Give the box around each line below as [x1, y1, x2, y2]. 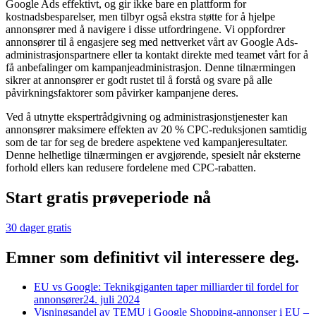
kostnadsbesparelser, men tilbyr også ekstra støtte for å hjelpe [6, 10, 275, 23]
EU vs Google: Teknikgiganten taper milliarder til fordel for [34, 281, 298, 293]
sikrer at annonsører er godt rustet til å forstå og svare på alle [6, 73, 272, 86]
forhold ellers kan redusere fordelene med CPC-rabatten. [6, 161, 256, 174]
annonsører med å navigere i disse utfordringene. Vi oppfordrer [6, 23, 285, 35]
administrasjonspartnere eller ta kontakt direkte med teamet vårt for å [6, 48, 308, 61]
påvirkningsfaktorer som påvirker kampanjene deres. [6, 86, 238, 99]
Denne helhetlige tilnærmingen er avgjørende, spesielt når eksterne [6, 148, 300, 161]
